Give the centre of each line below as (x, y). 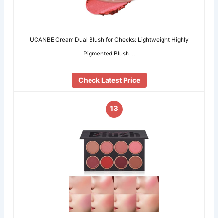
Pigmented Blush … (109, 53)
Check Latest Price (109, 80)
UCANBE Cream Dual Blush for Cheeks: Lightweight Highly (109, 39)
